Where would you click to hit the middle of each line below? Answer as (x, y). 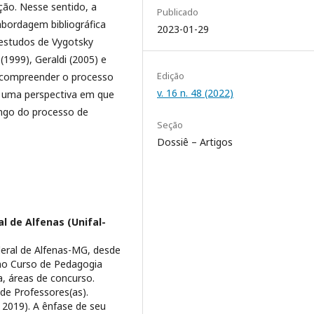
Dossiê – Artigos (195, 142)
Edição (171, 76)
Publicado (178, 12)
